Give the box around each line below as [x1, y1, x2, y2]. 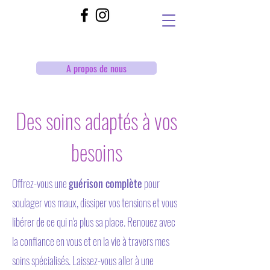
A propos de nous [66, 61, 127, 75]
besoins [71, 136, 122, 168]
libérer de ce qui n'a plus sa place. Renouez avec [12, 214, 175, 230]
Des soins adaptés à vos [16, 105, 177, 136]
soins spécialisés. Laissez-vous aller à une [12, 253, 154, 268]
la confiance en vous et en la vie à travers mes [12, 233, 169, 249]
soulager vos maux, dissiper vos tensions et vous [12, 195, 177, 210]
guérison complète [69, 175, 142, 191]
